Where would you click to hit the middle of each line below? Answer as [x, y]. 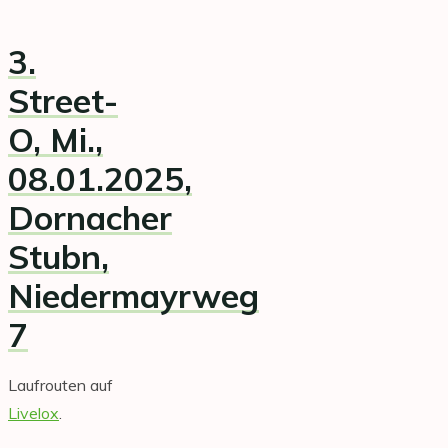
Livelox [33, 412]
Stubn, [58, 257]
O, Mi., [55, 140]
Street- [63, 101]
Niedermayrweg [133, 296]
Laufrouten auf [60, 384]
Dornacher [90, 218]
